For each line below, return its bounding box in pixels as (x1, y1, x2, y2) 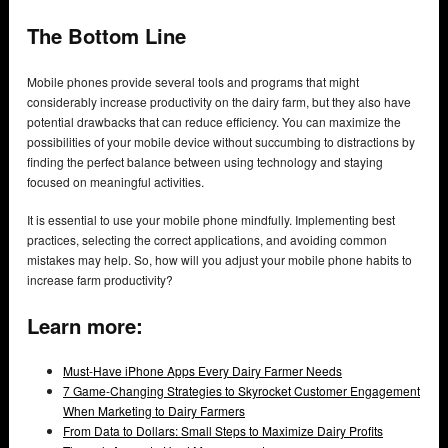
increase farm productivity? (27, 270, 173, 288)
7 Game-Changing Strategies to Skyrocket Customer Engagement (63, 382, 420, 400)
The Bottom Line (27, 21, 186, 51)
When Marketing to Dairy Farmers (63, 402, 245, 420)
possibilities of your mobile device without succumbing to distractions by (27, 132, 415, 150)
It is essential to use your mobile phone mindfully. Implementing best (27, 210, 395, 228)
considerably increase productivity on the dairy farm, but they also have (27, 92, 411, 110)
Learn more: (27, 311, 143, 341)
